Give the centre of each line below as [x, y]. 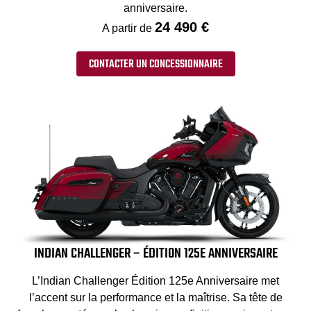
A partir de [128, 28]
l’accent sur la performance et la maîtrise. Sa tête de [155, 298]
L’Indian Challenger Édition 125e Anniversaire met [155, 281]
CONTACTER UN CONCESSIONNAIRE [155, 65]
